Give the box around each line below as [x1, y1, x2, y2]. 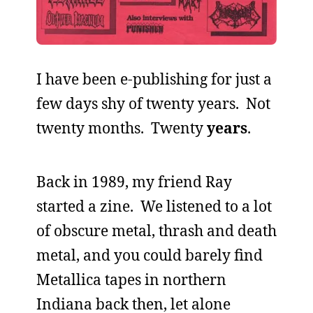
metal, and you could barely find [36, 245, 263, 265]
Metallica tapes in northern [36, 270, 226, 289]
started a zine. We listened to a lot [36, 196, 272, 216]
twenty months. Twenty [36, 118, 207, 138]
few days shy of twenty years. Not [36, 94, 270, 113]
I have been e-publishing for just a [36, 69, 272, 89]
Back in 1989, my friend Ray [36, 172, 232, 191]
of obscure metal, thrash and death [36, 221, 277, 240]
